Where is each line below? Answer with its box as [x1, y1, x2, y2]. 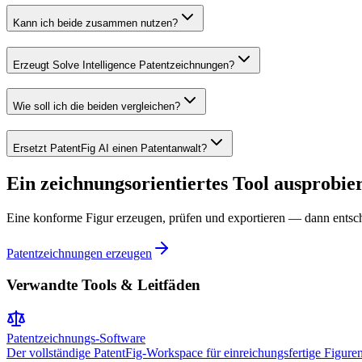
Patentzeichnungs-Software [6, 331, 145, 346]
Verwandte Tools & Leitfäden [6, 276, 200, 293]
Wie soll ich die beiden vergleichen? [13, 100, 180, 113]
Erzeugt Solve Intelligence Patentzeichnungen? [13, 58, 234, 71]
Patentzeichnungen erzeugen [6, 246, 152, 260]
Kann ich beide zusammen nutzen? [13, 16, 178, 29]
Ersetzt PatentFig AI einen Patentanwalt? [13, 142, 207, 155]
